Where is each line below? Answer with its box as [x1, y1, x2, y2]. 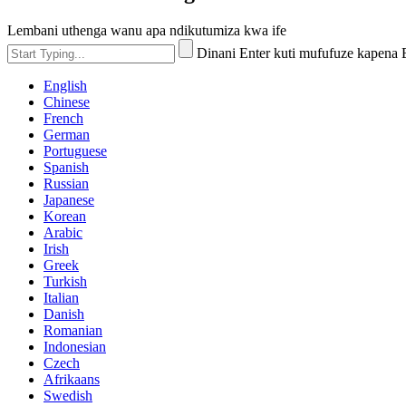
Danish [43, 305, 84, 322]
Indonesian [43, 338, 106, 354]
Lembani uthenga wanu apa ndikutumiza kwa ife [7, 22, 286, 38]
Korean [43, 208, 86, 224]
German [43, 126, 90, 142]
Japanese [43, 191, 94, 208]
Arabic [43, 224, 82, 240]
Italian [43, 289, 79, 305]
